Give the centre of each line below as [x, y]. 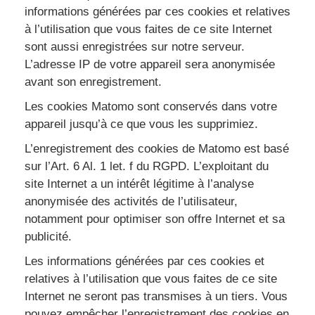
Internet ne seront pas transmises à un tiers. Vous [156, 296]
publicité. [48, 237]
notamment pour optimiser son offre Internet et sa [155, 219]
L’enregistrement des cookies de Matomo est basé [157, 149]
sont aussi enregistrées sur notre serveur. [135, 47]
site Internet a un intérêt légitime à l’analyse [139, 184]
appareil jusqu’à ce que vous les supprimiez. [141, 124]
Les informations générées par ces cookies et [144, 261]
